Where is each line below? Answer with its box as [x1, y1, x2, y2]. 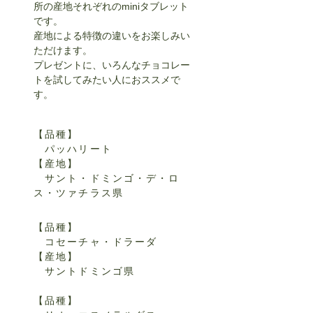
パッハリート [34, 143, 112, 154]
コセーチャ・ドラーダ [34, 236, 158, 247]
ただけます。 [34, 45, 92, 56]
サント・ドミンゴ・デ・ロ [34, 173, 180, 184]
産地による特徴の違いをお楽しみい [34, 30, 190, 41]
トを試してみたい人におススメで [34, 74, 180, 85]
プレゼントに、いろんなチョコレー [34, 59, 190, 71]
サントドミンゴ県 [34, 265, 135, 277]
